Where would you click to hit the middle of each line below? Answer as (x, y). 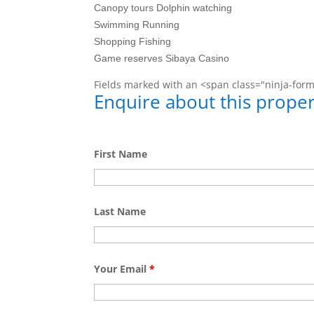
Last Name (120, 212)
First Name (121, 154)
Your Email (122, 269)
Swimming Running (137, 25)
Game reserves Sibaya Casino (162, 59)
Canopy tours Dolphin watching (163, 8)
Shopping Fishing (133, 42)
